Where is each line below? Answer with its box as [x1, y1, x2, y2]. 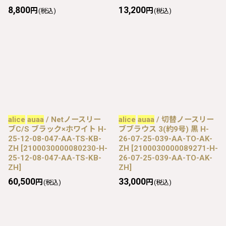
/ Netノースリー [44, 115, 101, 124]
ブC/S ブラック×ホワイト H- [8, 124, 106, 134]
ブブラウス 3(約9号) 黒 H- [119, 124, 209, 134]
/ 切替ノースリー [154, 115, 214, 124]
